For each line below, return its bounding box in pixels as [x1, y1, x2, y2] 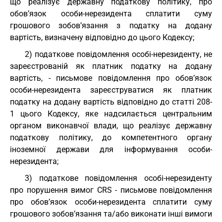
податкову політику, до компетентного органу [10, 133, 212, 142]
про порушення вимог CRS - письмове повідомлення [10, 185, 212, 195]
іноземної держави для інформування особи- [10, 145, 212, 154]
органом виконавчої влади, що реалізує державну [10, 121, 212, 130]
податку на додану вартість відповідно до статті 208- [10, 97, 212, 107]
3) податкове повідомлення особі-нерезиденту [25, 173, 212, 183]
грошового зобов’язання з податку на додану [10, 21, 212, 30]
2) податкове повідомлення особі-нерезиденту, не [25, 50, 212, 59]
